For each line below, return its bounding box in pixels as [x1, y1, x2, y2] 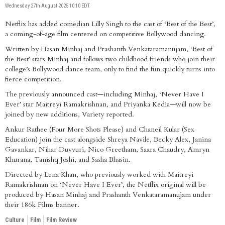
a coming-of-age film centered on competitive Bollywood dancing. [5, 29, 208, 39]
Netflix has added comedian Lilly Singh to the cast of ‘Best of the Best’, [5, 19, 215, 29]
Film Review [46, 216, 77, 223]
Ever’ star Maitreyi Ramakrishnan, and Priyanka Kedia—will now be [5, 99, 211, 109]
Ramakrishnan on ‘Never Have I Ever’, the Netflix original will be [5, 180, 206, 189]
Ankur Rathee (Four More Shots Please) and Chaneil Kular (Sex [5, 125, 194, 134]
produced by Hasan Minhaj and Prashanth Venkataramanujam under [5, 190, 211, 199]
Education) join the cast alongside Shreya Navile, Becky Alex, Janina [5, 135, 211, 144]
